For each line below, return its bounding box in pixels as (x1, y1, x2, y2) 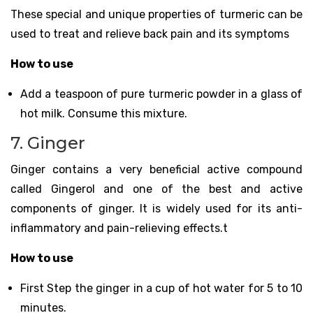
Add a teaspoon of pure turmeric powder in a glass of (20, 87, 303, 101)
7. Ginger (10, 132, 85, 153)
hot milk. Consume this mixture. (20, 106, 187, 120)
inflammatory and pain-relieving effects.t (10, 221, 228, 235)
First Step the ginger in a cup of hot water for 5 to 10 (20, 281, 303, 295)
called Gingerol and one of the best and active (10, 182, 303, 196)
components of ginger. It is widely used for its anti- (10, 201, 303, 215)
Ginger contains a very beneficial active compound (10, 162, 303, 176)
